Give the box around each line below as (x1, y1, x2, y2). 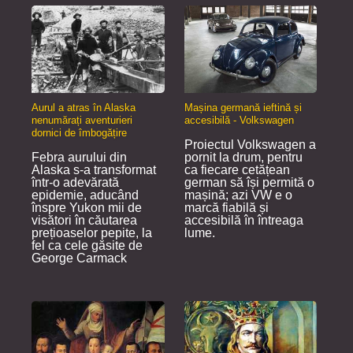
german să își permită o (184, 176, 314, 190)
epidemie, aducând (32, 188, 139, 203)
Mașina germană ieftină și (184, 102, 302, 114)
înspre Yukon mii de (32, 201, 142, 215)
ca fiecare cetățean (184, 163, 290, 177)
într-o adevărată (32, 176, 119, 190)
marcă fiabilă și (184, 201, 269, 215)
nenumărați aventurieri (32, 114, 132, 127)
